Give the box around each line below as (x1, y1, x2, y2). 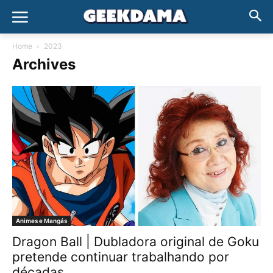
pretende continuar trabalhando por (12, 249, 229, 264)
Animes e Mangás (16, 216, 67, 224)
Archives (12, 55, 76, 73)
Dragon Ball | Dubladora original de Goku (12, 233, 259, 249)
